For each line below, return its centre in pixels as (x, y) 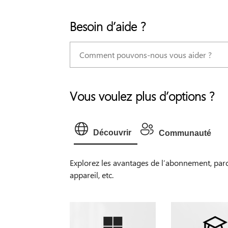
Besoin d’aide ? (107, 26)
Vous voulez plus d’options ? (142, 95)
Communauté (185, 133)
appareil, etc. (91, 175)
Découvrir (112, 132)
